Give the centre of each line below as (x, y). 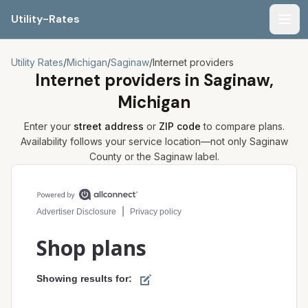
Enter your (48, 126)
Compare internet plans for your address (118, 172)
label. (206, 156)
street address (108, 126)
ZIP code (179, 126)
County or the (121, 156)
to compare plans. (242, 126)
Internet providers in (119, 80)
